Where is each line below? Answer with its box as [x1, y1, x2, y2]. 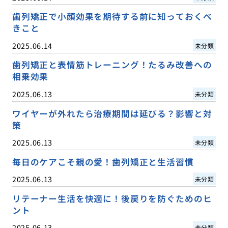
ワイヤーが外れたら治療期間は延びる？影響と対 [12, 107, 212, 120]
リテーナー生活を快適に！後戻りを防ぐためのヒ [12, 192, 212, 205]
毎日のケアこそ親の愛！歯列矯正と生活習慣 [12, 155, 194, 168]
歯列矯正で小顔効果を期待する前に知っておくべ [12, 10, 212, 23]
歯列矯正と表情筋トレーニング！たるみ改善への [12, 59, 212, 71]
